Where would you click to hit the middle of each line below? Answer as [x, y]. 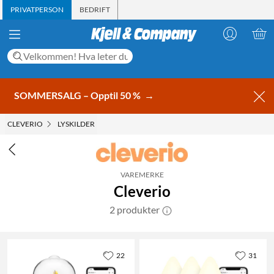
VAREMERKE [142, 174]
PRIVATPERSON [37, 9]
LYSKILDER [76, 124]
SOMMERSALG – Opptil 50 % [78, 95]
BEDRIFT [95, 9]
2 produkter [135, 209]
